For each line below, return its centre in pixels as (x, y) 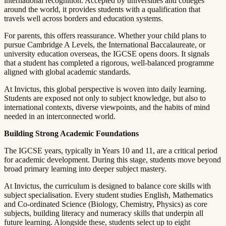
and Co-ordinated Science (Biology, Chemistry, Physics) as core (106, 204)
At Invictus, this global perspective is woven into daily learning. (105, 89)
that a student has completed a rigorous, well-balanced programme (109, 63)
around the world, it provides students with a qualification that (102, 9)
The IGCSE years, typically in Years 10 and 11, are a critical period (111, 150)
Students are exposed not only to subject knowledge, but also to (105, 98)
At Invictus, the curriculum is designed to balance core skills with (107, 186)
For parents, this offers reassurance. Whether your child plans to (105, 35)
